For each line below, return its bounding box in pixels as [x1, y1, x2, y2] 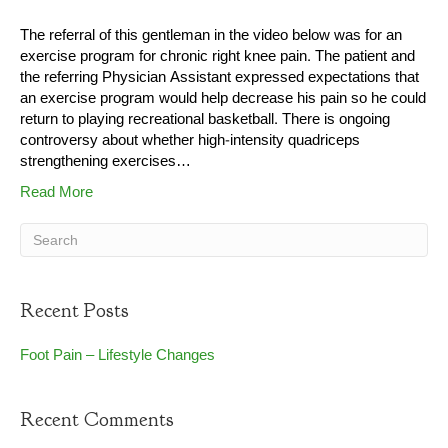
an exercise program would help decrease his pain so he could [20, 85, 426, 113]
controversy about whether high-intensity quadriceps [20, 127, 360, 155]
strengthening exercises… [20, 148, 191, 176]
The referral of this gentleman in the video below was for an [20, 22, 402, 50]
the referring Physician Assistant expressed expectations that [20, 64, 419, 92]
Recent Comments [20, 407, 174, 433]
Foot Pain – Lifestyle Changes [20, 342, 215, 370]
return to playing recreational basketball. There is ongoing [20, 106, 390, 134]
